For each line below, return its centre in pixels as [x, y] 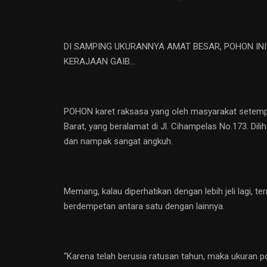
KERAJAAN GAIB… [100, 61]
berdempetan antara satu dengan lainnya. [144, 206]
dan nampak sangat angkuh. [118, 141]
